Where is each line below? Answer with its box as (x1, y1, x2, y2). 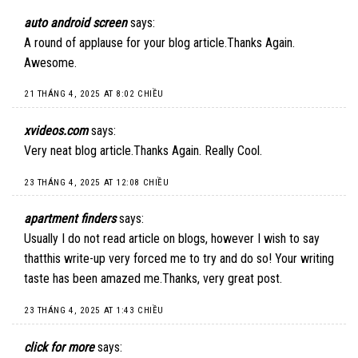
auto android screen (24, 14, 127, 30)
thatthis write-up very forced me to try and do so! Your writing (24, 251, 334, 267)
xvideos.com (24, 122, 88, 138)
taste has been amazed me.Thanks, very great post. (24, 271, 282, 287)
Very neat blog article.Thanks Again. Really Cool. (24, 142, 262, 158)
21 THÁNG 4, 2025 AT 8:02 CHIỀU (24, 89, 164, 100)
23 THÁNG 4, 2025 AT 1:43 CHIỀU (24, 305, 164, 316)
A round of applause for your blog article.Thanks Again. (24, 34, 295, 50)
